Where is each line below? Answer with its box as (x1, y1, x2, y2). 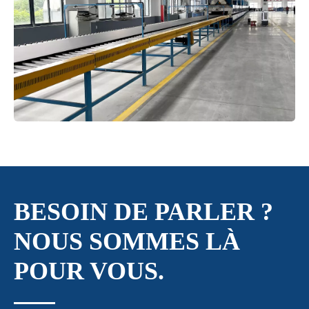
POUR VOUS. (14, 257, 164, 285)
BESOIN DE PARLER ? (14, 197, 273, 226)
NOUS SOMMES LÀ (14, 227, 240, 255)
